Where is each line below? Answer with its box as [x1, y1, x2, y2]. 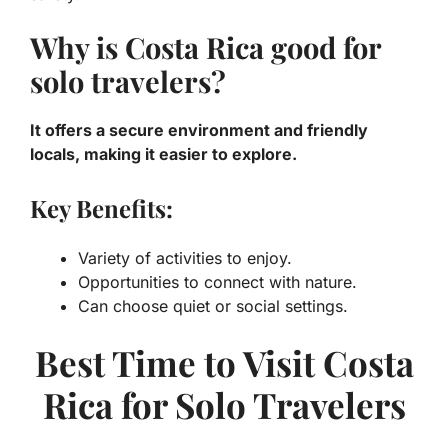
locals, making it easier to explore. [30, 144, 297, 165]
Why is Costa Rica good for [30, 28, 381, 67]
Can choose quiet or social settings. [78, 296, 348, 317]
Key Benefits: [30, 192, 173, 225]
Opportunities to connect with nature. [78, 272, 357, 293]
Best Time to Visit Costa [34, 339, 414, 387]
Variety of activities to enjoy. [78, 248, 292, 269]
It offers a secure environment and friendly [30, 120, 368, 141]
